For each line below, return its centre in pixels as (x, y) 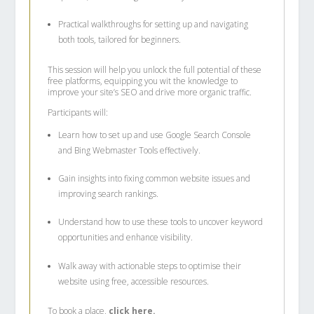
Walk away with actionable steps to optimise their (150, 266)
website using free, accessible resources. (134, 281)
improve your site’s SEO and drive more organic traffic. (150, 92)
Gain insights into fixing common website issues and (155, 178)
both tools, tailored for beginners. (120, 40)
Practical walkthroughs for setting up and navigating (153, 25)
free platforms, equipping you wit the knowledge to (143, 81)
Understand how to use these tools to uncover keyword (161, 222)
